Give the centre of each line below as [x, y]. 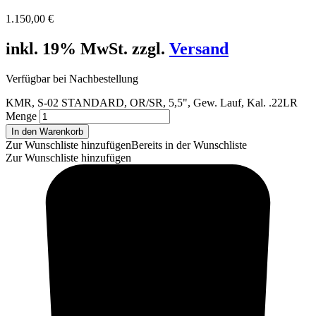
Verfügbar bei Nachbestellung [72, 78]
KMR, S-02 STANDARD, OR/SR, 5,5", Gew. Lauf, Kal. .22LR [152, 102]
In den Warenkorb [47, 131]
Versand [199, 48]
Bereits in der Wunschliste [189, 145]
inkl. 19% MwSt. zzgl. [87, 48]
